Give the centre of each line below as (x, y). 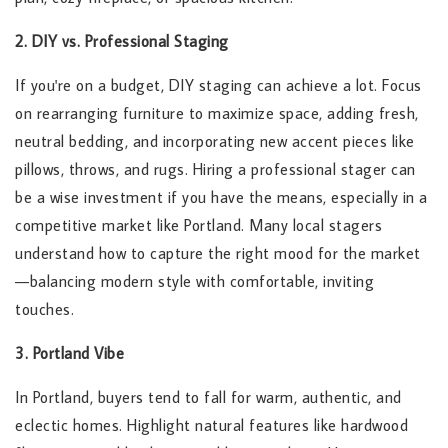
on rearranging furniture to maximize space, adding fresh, (217, 113)
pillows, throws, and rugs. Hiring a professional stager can (215, 169)
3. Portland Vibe (69, 353)
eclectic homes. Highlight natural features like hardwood (211, 425)
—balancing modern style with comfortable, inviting (194, 281)
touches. (44, 309)
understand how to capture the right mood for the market (218, 253)
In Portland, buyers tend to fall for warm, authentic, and (208, 397)
